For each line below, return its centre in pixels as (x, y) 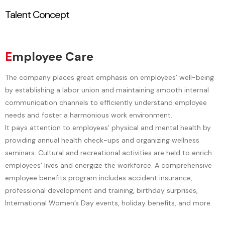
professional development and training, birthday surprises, (101, 190)
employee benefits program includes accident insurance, (99, 178)
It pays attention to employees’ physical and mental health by (108, 127)
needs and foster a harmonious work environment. (89, 115)
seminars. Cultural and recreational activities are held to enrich (108, 152)
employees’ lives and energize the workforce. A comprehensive (108, 165)
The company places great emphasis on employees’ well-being (109, 77)
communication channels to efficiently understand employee (106, 102)
